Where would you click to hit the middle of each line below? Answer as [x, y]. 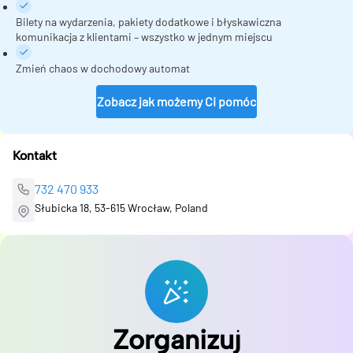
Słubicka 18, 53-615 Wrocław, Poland [121, 208]
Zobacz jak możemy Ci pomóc [176, 101]
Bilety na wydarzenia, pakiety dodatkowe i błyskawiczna [149, 22]
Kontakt [35, 156]
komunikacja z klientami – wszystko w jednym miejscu [144, 37]
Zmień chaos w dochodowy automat [103, 68]
